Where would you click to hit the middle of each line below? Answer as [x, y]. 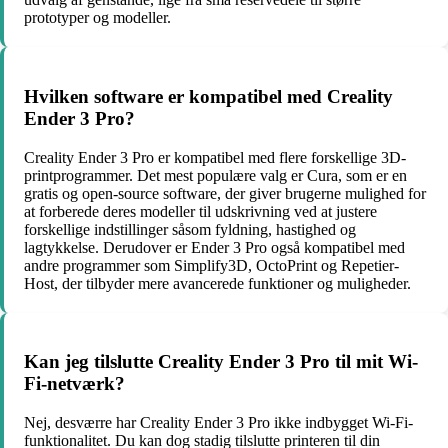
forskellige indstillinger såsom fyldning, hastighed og [190, 229]
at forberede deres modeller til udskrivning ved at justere [200, 211]
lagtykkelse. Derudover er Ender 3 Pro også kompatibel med [214, 247]
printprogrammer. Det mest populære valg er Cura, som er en [215, 175]
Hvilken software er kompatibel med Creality [208, 96]
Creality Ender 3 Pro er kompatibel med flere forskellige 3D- [215, 157]
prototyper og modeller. [97, 18]
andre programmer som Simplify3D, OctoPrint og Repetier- [211, 265]
